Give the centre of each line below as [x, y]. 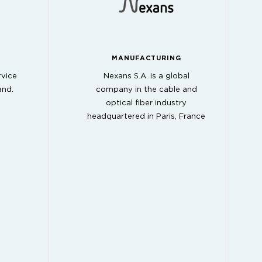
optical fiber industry [146, 104]
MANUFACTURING [146, 58]
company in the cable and [146, 90]
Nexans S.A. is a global [146, 77]
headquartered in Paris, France [146, 117]
